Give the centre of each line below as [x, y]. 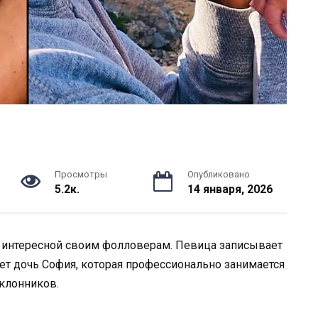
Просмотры [81, 174]
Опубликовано [219, 174]
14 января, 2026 [230, 189]
